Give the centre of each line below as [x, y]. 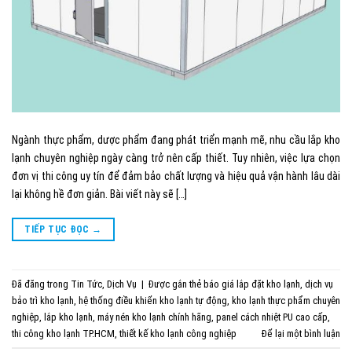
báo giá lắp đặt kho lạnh [252, 284]
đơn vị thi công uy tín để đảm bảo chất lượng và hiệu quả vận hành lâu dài [176, 176]
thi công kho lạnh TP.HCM [63, 333]
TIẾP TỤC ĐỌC [59, 230]
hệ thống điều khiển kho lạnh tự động [153, 300]
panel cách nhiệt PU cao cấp [272, 317]
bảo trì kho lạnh [43, 300]
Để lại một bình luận [301, 333]
